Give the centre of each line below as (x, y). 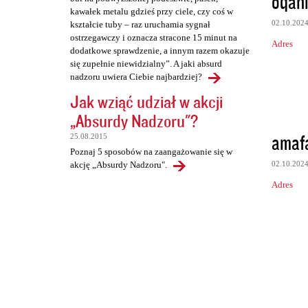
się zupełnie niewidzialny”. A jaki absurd (146, 64)
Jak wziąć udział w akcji (146, 102)
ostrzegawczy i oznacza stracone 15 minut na (154, 38)
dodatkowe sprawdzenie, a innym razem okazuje (160, 51)
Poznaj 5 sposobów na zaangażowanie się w (151, 152)
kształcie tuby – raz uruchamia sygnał (140, 25)
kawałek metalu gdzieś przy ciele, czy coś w (152, 12)
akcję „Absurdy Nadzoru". (119, 165)
